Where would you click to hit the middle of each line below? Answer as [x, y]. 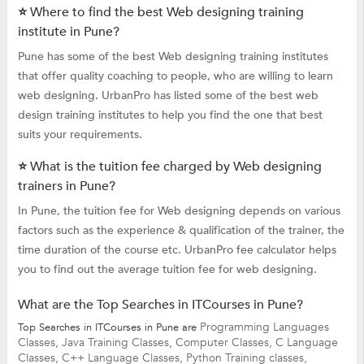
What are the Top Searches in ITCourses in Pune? [160, 304]
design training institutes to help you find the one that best [170, 115]
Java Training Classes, [118, 342]
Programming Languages [264, 327]
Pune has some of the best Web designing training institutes [173, 56]
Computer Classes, [225, 342]
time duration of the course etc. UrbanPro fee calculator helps [177, 249]
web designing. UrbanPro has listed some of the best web [168, 95]
